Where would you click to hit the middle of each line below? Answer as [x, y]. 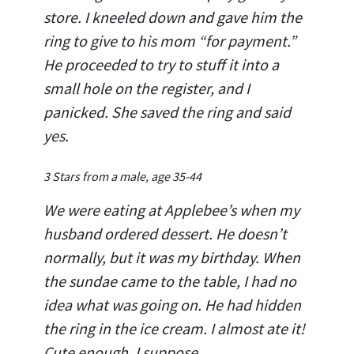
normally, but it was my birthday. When [172, 257]
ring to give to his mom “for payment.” [170, 40]
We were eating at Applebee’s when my [171, 209]
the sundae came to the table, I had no [170, 281]
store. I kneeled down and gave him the [173, 17]
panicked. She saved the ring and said [167, 111]
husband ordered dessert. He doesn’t [165, 233]
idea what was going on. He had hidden [172, 304]
